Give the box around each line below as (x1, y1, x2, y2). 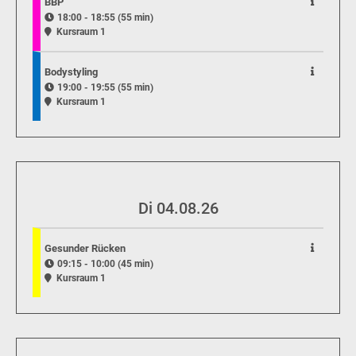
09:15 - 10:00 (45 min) (57, 258, 153, 269)
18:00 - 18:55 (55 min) (57, 12, 153, 23)
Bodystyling (44, 66, 98, 78)
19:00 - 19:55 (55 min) (57, 82, 153, 93)
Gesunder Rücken (44, 242, 126, 254)
